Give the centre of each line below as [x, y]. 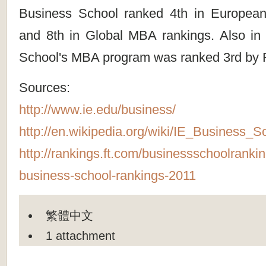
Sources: [45, 88]
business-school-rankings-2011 [107, 176]
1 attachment [81, 235]
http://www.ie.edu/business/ [97, 110]
